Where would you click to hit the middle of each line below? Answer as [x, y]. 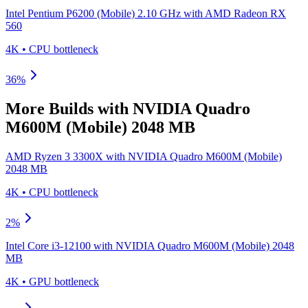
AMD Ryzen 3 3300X [54, 156]
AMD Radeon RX [245, 13]
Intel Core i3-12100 [48, 245]
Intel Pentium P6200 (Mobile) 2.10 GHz [93, 13]
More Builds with [69, 108]
